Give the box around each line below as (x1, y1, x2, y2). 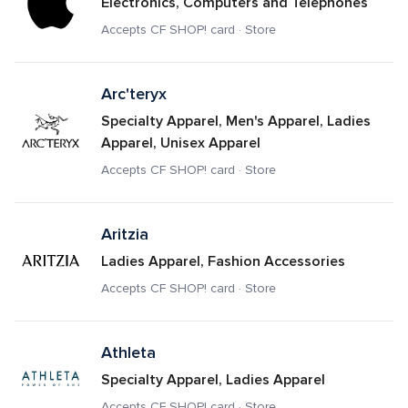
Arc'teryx (100, 84, 167, 104)
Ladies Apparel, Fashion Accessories (100, 252, 345, 270)
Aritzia (100, 224, 148, 244)
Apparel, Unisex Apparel (100, 134, 260, 152)
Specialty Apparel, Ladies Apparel (100, 371, 325, 389)
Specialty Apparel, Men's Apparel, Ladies (100, 112, 371, 130)
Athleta (100, 342, 156, 362)
